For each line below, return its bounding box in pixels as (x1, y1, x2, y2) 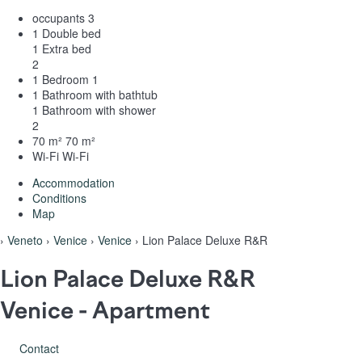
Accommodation (32, 174, 115, 191)
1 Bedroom (32, 70, 89, 87)
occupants (32, 9, 85, 26)
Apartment (92, 296, 210, 324)
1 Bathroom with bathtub (32, 86, 158, 103)
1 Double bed (32, 24, 101, 41)
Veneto (7, 231, 43, 248)
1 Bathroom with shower (32, 101, 156, 118)
